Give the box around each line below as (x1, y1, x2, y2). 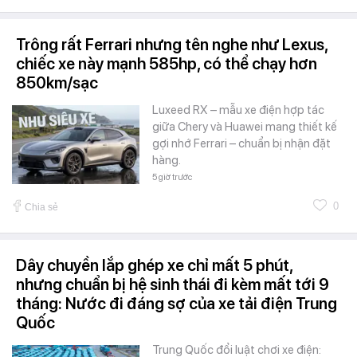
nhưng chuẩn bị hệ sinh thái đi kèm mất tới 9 (16, 274, 329, 294)
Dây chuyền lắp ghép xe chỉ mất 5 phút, (16, 255, 292, 275)
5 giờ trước (152, 171, 192, 182)
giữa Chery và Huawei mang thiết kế (152, 119, 337, 134)
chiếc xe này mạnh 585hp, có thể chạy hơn (16, 53, 317, 73)
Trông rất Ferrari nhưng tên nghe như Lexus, (16, 34, 328, 54)
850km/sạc (16, 73, 98, 92)
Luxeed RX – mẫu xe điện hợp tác (152, 102, 324, 117)
